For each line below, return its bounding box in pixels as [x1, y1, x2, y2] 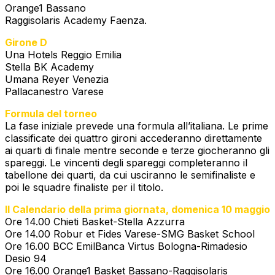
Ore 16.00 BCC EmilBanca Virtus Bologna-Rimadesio [5, 239, 247, 252]
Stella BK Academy [5, 60, 94, 73]
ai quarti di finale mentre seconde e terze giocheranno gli [5, 144, 269, 157]
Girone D [5, 36, 47, 48]
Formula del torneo [5, 107, 97, 120]
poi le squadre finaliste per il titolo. [5, 180, 163, 193]
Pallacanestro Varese [5, 85, 104, 98]
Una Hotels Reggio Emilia [5, 48, 122, 61]
